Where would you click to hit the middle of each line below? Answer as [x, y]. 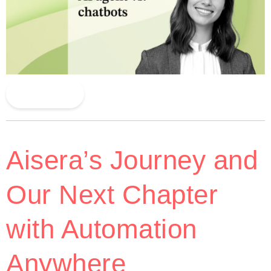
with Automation [102, 229]
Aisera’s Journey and [132, 160]
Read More [45, 93]
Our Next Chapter [112, 195]
